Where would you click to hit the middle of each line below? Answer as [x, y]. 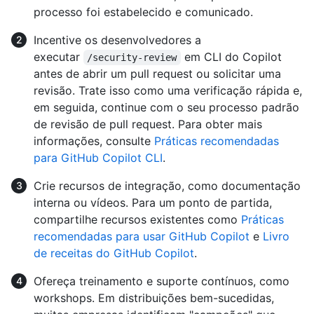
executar [59, 56]
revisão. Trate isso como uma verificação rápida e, [168, 90]
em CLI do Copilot [233, 56]
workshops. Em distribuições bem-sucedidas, [154, 298]
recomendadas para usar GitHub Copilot [142, 236]
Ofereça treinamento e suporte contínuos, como [162, 281]
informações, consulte [94, 141]
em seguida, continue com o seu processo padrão [166, 107]
